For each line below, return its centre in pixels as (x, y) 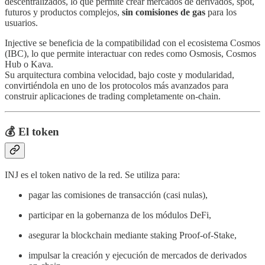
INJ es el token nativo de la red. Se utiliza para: (92, 174)
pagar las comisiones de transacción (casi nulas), (118, 195)
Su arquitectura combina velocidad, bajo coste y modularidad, (119, 75)
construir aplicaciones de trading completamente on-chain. (113, 96)
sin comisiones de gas (164, 12)
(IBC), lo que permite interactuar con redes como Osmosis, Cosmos (130, 54)
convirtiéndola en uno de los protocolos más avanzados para (117, 86)
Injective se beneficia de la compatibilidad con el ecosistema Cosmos (132, 43)
